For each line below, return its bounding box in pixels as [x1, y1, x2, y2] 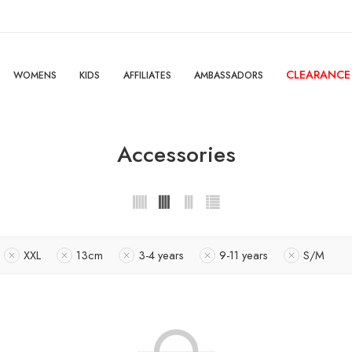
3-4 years [138, 247, 184, 264]
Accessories [116, 138, 236, 170]
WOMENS [13, 68, 57, 82]
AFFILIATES [123, 68, 171, 82]
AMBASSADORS [193, 68, 263, 82]
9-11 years [219, 247, 268, 264]
